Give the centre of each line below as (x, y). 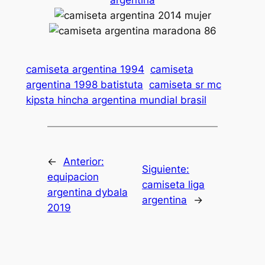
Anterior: (83, 161)
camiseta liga (174, 184)
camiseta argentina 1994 (85, 70)
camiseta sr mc (185, 85)
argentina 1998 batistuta (84, 85)
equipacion (73, 177)
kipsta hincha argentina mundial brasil (116, 100)
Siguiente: (166, 169)
